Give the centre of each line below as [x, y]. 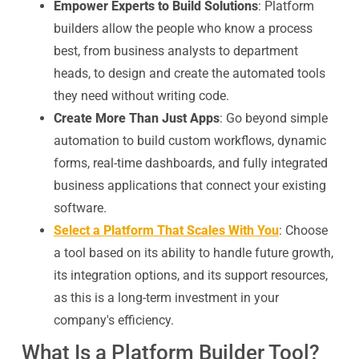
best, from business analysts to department [175, 51]
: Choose [303, 230]
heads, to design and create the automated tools [189, 73]
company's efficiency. [113, 320]
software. [80, 208]
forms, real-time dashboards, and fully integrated [190, 163]
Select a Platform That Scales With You [166, 230]
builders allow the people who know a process [183, 28]
